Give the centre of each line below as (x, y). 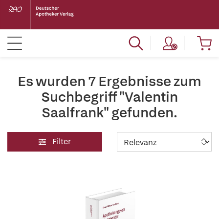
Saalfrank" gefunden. (109, 112)
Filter (62, 142)
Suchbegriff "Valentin (109, 97)
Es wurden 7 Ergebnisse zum (109, 81)
